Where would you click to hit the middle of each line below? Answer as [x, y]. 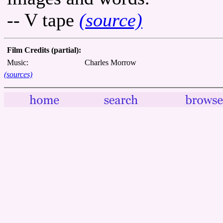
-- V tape [43, 20]
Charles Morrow [111, 62]
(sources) [18, 74]
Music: [18, 62]
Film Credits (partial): [44, 50]
